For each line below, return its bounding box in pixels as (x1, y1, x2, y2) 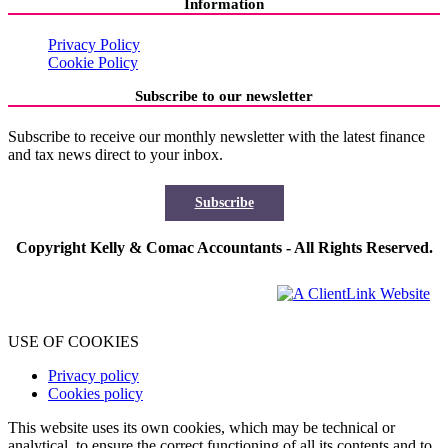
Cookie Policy (48, 53, 138, 71)
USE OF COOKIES (8, 332, 139, 350)
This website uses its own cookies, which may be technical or (8, 418, 395, 436)
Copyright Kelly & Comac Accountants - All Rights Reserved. (15, 238, 433, 256)
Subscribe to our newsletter (135, 87, 313, 104)
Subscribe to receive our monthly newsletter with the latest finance (8, 127, 425, 145)
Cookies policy (48, 384, 143, 402)
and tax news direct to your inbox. (8, 145, 223, 163)
